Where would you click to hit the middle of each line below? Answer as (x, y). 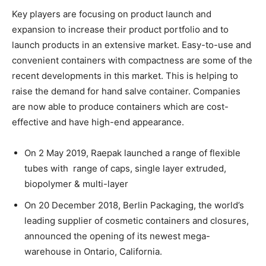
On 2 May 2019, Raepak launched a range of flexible (132, 153)
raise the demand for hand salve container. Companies (126, 91)
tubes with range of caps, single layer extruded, (125, 168)
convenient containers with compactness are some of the (132, 60)
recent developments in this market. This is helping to (125, 75)
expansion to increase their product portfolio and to (120, 29)
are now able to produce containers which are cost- (120, 106)
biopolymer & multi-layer (76, 183)
